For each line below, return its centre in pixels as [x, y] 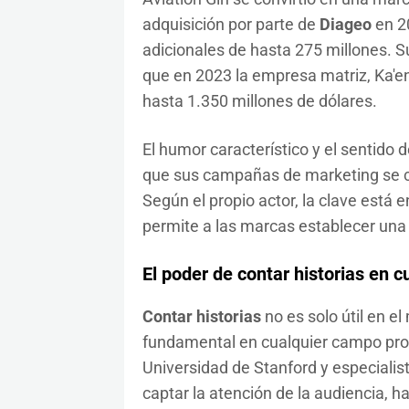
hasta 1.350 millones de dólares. [259, 101]
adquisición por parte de [231, 25]
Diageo [345, 25]
